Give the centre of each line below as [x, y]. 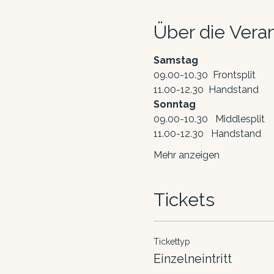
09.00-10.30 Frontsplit [204, 75]
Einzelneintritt [192, 259]
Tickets [184, 200]
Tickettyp [172, 242]
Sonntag [174, 104]
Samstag [176, 60]
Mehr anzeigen [186, 155]
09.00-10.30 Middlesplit [209, 119]
